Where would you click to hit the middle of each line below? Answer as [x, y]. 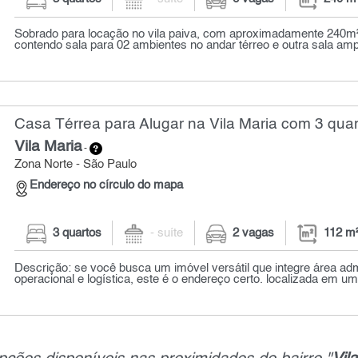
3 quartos [77, 233]
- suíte [167, 233]
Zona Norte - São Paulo [76, 165]
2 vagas [254, 233]
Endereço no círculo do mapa [107, 185]
